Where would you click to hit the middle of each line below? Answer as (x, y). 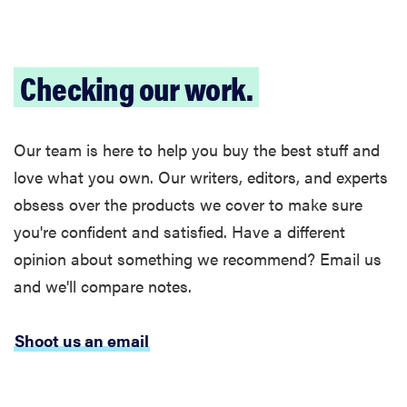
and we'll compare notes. (103, 286)
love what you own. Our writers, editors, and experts (201, 177)
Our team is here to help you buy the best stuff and (197, 150)
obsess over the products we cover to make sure (188, 204)
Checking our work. (136, 88)
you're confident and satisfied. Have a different (179, 232)
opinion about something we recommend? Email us (198, 259)
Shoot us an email (82, 341)
